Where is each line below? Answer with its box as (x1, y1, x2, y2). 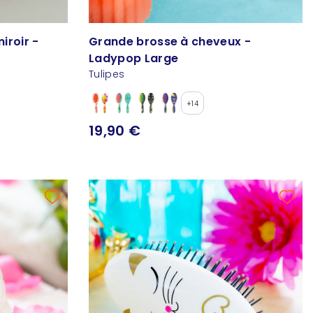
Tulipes (89, 67, 125, 82)
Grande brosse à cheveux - (89, 34, 251, 50)
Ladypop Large (89, 50, 179, 67)
